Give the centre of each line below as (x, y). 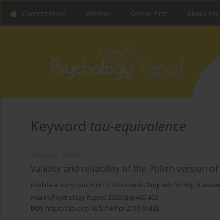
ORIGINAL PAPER (55, 156)
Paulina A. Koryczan (59, 185)
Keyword (60, 126)
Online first (149, 14)
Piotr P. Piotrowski (117, 185)
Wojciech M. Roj (170, 185)
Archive (99, 14)
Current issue (44, 14)
